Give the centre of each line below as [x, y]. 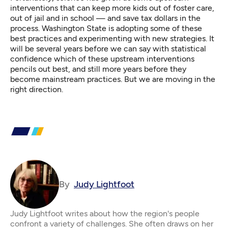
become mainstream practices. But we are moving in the [113, 79]
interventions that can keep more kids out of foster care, [112, 8]
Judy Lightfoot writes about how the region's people [105, 214]
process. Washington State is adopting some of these [106, 28]
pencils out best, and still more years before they [98, 69]
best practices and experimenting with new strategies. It [112, 39]
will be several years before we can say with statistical [108, 49]
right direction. [37, 90]
